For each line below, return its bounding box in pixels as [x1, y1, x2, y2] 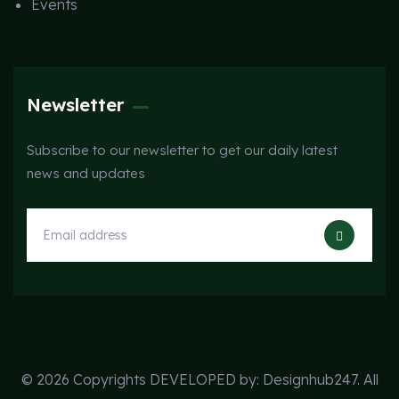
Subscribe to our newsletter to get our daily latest [27, 142, 338, 159]
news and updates [27, 165, 145, 182]
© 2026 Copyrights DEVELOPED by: [20, 370, 263, 388]
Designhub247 [262, 370, 357, 388]
